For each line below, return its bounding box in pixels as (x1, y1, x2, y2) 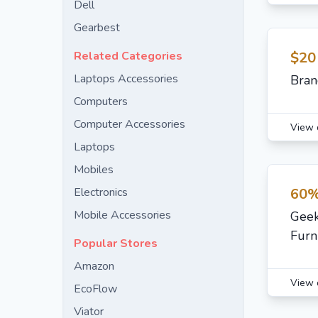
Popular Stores (74, 236, 158, 251)
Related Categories (74, 48, 182, 64)
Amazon (74, 258, 114, 274)
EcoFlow (74, 281, 117, 297)
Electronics (74, 185, 128, 200)
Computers (74, 94, 128, 109)
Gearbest (74, 20, 120, 35)
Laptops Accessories (74, 71, 178, 87)
